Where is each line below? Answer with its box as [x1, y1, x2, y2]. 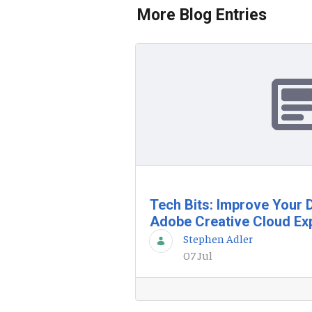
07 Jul [183, 248, 212, 262]
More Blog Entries [137, 6, 267, 24]
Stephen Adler [183, 231, 253, 245]
